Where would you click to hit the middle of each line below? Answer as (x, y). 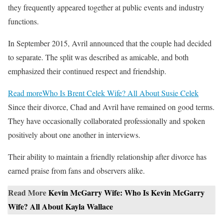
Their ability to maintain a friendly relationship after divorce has (107, 156)
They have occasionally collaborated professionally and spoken (107, 120)
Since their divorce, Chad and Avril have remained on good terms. (111, 107)
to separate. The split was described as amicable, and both (98, 57)
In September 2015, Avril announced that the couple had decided (110, 43)
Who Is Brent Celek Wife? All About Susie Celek (120, 93)
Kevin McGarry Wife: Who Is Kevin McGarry (126, 192)
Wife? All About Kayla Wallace (60, 206)
